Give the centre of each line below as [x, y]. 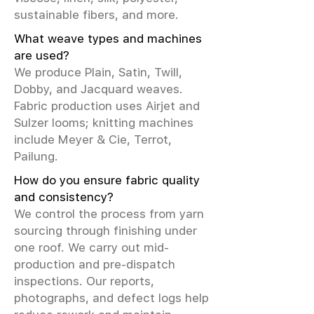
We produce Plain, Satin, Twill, [98, 72]
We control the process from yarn [109, 214]
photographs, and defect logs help [111, 298]
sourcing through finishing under [105, 231]
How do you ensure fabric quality [107, 180]
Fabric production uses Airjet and [107, 106]
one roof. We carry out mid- [91, 247]
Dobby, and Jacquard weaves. [98, 89]
